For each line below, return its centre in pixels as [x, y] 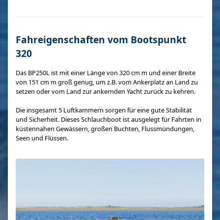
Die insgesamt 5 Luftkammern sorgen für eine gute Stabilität [104, 110]
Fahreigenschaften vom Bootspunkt [101, 40]
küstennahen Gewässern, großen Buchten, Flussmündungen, [105, 129]
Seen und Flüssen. [42, 138]
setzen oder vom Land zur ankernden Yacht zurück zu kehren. [106, 91]
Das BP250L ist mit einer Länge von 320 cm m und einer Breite [106, 73]
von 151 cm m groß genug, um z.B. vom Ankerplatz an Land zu [107, 82]
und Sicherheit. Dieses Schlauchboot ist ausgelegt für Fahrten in [109, 119]
